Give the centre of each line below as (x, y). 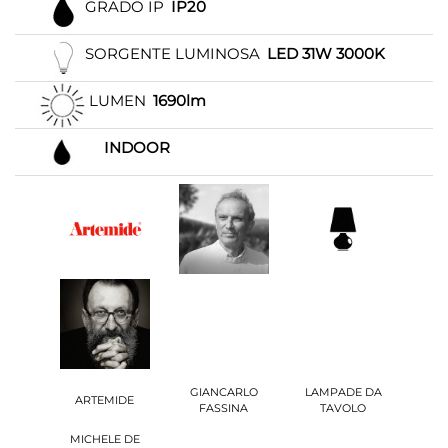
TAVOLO (343, 407)
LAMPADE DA (343, 391)
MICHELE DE (104, 438)
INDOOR (137, 148)
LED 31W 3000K (326, 54)
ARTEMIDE (105, 399)
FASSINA (224, 407)
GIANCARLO (223, 391)
